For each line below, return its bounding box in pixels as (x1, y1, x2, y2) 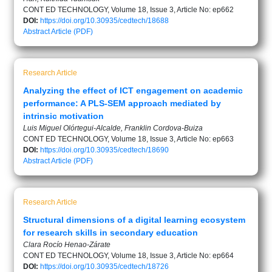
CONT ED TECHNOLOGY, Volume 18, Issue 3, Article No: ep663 (23, 134, 234, 143)
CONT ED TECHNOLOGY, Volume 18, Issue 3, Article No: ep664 (23, 251, 234, 260)
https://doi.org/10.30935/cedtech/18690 (40, 145, 169, 154)
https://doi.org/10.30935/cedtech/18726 (40, 262, 169, 271)
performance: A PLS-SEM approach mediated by (23, 98, 221, 108)
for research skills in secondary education (23, 227, 198, 237)
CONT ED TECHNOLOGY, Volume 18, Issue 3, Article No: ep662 (23, 5, 234, 14)
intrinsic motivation (23, 110, 104, 121)
